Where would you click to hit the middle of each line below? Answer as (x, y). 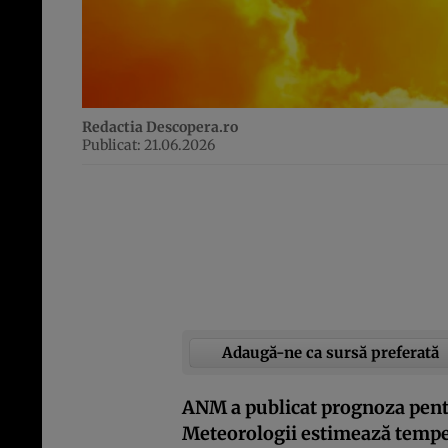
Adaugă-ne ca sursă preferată (330, 352)
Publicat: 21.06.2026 (148, 145)
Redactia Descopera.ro (160, 127)
